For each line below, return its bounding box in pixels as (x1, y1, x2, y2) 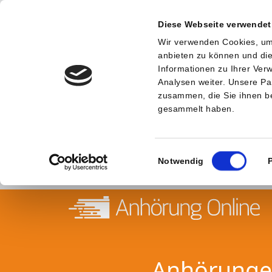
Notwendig (158, 156, 204, 166)
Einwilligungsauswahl (157, 149, 240, 159)
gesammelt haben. (158, 104, 235, 114)
